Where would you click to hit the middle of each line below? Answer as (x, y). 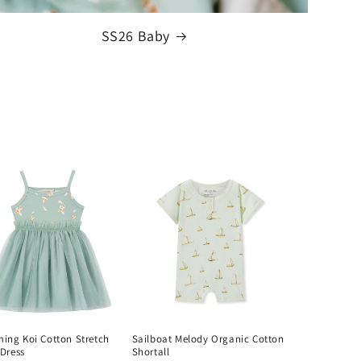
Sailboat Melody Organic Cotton (208, 338)
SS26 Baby (136, 35)
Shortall (151, 351)
